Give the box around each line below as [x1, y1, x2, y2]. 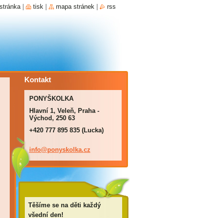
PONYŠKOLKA [29, 95, 73, 102]
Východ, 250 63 [29, 114, 75, 122]
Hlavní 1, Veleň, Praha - [29, 107, 99, 114]
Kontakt [24, 75, 51, 84]
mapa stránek [55, 3, 94, 10]
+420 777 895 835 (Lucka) [29, 127, 104, 134]
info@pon [29, 146, 59, 153]
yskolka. [58, 146, 84, 153]
